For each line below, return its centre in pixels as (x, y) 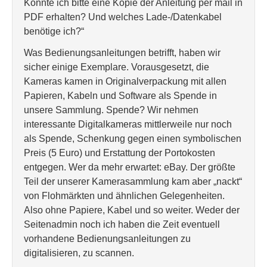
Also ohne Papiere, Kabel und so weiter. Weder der (132, 210)
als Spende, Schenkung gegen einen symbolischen (133, 139)
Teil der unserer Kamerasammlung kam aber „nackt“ (133, 181)
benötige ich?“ (54, 31)
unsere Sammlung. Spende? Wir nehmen (111, 110)
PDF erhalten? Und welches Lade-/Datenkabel (123, 17)
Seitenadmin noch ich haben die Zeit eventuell (122, 224)
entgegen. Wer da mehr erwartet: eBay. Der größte (130, 167)
